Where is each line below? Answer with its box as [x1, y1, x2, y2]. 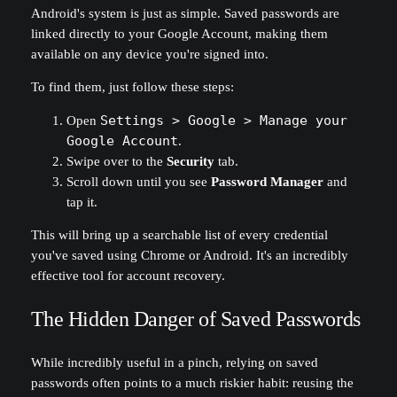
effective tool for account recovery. [30, 269, 225, 284]
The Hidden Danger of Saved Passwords [30, 307, 361, 331]
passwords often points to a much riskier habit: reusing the [30, 376, 354, 391]
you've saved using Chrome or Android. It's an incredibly [30, 248, 348, 263]
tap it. [66, 194, 97, 209]
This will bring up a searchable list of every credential [30, 228, 328, 243]
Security [166, 153, 214, 168]
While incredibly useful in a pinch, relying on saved [30, 355, 318, 370]
